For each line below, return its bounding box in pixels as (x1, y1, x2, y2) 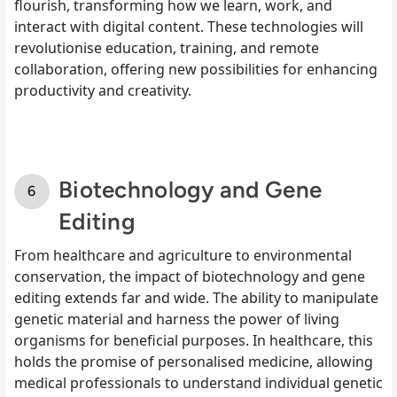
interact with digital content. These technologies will (14, 16, 363, 36)
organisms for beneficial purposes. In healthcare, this (14, 330, 373, 350)
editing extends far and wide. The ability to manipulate (14, 287, 378, 307)
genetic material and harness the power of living (14, 308, 339, 329)
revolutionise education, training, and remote (14, 37, 319, 58)
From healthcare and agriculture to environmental (14, 245, 352, 265)
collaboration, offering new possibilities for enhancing (14, 58, 378, 79)
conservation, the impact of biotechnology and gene (14, 266, 365, 286)
